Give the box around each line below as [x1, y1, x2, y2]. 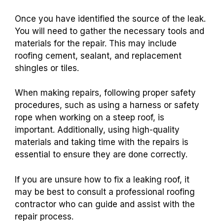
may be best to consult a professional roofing [15, 186, 195, 197]
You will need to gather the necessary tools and [15, 26, 204, 36]
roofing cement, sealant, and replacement [15, 50, 182, 61]
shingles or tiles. [15, 63, 79, 73]
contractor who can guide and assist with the [15, 199, 195, 209]
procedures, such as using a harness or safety [15, 100, 199, 110]
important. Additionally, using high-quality [15, 125, 180, 135]
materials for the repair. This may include [15, 38, 177, 48]
